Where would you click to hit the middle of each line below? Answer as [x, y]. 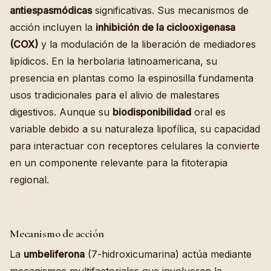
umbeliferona [54, 254]
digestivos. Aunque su [61, 112]
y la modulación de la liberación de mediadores [147, 44]
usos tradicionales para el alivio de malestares [115, 95]
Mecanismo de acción [57, 233]
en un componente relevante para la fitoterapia [119, 163]
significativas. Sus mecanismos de [170, 10]
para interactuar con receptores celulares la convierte [135, 146]
